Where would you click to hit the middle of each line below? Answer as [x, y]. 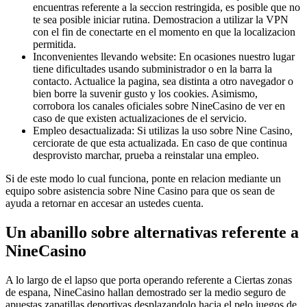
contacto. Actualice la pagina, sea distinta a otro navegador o [163, 81]
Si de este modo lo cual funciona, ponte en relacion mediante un [143, 178]
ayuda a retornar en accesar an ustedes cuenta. [105, 203]
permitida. [54, 44]
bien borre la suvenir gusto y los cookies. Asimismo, [145, 93]
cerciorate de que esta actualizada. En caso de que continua [160, 143]
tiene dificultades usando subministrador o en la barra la [152, 69]
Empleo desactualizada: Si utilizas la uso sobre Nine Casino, [163, 130]
